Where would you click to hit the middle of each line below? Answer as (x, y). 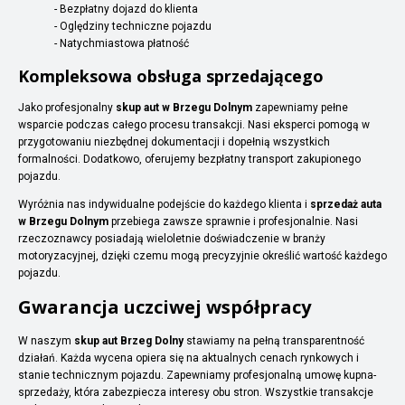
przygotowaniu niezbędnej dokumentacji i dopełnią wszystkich (174, 141)
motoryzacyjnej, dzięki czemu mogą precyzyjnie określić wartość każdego (202, 255)
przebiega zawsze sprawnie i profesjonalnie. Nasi (233, 221)
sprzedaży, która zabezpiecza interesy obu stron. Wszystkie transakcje (196, 392)
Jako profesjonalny (67, 107)
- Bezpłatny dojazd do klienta (126, 9)
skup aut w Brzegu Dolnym (184, 107)
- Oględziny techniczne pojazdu (133, 26)
